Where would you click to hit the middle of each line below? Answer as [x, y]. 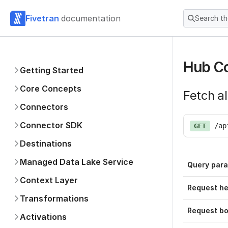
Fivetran [42, 18]
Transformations [54, 198]
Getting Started [52, 70]
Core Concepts [51, 89]
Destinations [46, 144]
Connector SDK [51, 125]
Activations [43, 217]
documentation [91, 18]
